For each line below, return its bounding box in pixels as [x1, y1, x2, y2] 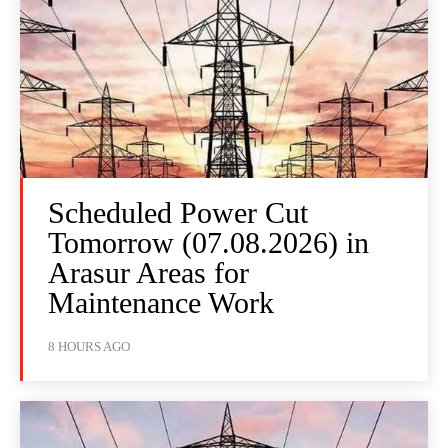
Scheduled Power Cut [48, 196, 308, 230]
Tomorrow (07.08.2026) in [48, 226, 369, 260]
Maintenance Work [48, 286, 274, 320]
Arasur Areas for [48, 256, 249, 290]
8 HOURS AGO [48, 339, 130, 355]
